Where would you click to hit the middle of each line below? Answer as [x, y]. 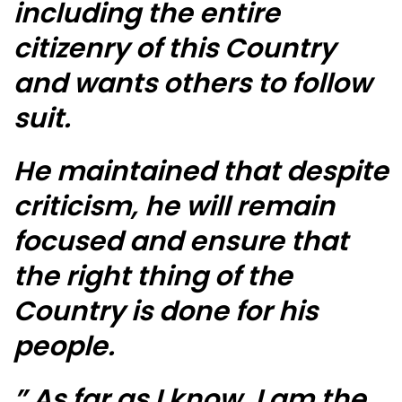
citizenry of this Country [175, 49]
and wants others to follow [192, 84]
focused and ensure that [181, 242]
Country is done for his [166, 312]
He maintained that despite [201, 172]
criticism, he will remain [174, 207]
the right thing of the [153, 277]
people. [64, 347]
